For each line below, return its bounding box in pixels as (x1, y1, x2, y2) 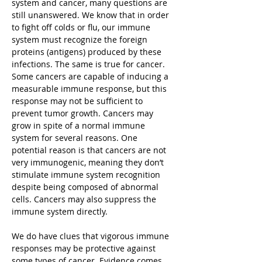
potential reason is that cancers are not (12, 144, 166, 156)
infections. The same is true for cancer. (12, 58, 165, 70)
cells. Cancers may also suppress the (12, 194, 156, 205)
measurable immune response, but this (12, 83, 167, 94)
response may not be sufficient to (12, 95, 143, 106)
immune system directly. (12, 206, 108, 217)
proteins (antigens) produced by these (12, 46, 161, 57)
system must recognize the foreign (12, 34, 147, 45)
